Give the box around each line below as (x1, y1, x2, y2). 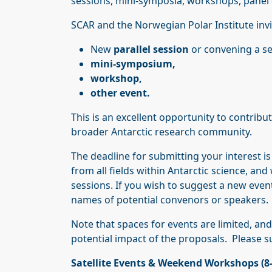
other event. (90, 86, 150, 100)
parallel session (114, 42, 189, 56)
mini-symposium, (90, 56, 175, 70)
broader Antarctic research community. (71, 124, 252, 138)
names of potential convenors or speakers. (71, 192, 268, 206)
